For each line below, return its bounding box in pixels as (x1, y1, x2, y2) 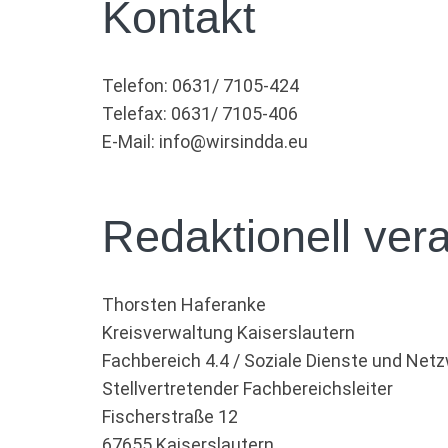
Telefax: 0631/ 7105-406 (102, 103, 298, 124)
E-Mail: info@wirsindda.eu (102, 131, 308, 152)
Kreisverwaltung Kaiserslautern (102, 322, 355, 343)
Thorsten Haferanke (102, 294, 266, 315)
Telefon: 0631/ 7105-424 (102, 75, 299, 96)
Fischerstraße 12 (102, 406, 238, 427)
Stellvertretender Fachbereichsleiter (102, 378, 393, 399)
